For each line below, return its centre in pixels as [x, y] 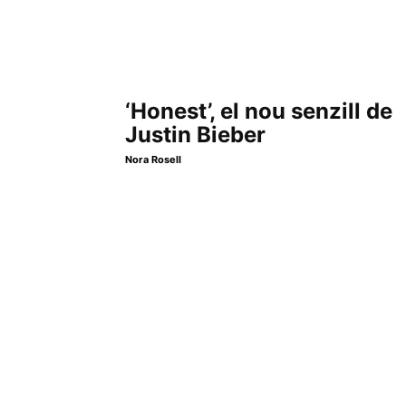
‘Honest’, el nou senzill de [259, 111]
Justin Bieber [195, 135]
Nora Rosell [153, 159]
